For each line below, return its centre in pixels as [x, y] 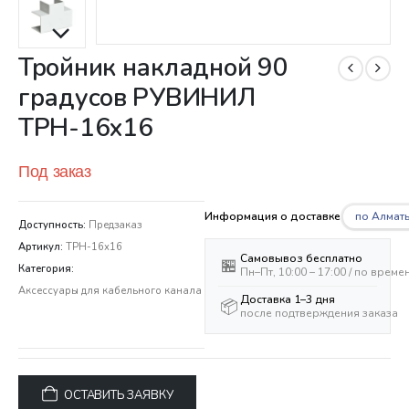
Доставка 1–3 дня [288, 299]
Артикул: [42, 246]
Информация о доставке [273, 217]
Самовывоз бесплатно [301, 258]
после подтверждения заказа [319, 313]
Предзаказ [115, 225]
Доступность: [53, 225]
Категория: [46, 268]
